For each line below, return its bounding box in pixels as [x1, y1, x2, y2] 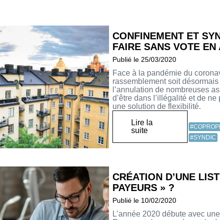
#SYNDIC [190, 134, 217, 141]
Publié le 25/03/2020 [112, 55, 176, 64]
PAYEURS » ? [112, 182, 174, 193]
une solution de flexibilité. [112, 102, 201, 111]
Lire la [131, 118, 153, 127]
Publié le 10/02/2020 [112, 196, 176, 205]
